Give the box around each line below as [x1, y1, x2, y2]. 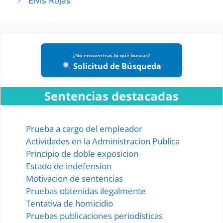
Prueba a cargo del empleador [26, 122, 142, 134]
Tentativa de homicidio [26, 197, 113, 209]
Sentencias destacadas [44, 87, 179, 104]
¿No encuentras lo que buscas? [73, 51, 150, 59]
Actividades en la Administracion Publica [26, 135, 180, 147]
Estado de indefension [26, 160, 111, 172]
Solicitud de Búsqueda [71, 60, 161, 72]
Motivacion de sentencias [26, 172, 123, 184]
